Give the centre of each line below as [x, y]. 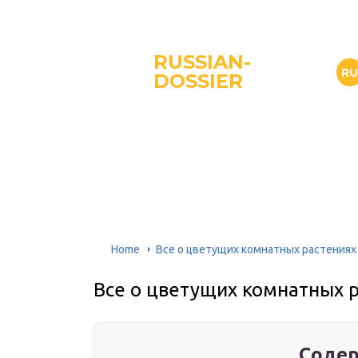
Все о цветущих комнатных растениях [256, 249]
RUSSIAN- [202, 62]
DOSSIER [198, 81]
